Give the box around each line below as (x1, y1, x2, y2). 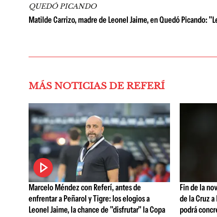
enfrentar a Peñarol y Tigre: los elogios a (29, 193, 150, 204)
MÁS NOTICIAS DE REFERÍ (29, 80, 165, 92)
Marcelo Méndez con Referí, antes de (29, 182, 141, 193)
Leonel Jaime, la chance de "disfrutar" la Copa (29, 204, 165, 216)
